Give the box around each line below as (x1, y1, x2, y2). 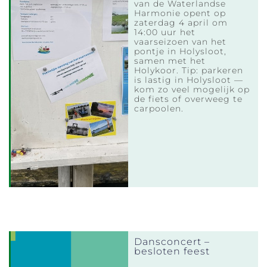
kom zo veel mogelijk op (134, 83, 250, 95)
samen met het (134, 55, 206, 66)
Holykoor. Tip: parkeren (134, 64, 244, 76)
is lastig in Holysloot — (134, 74, 244, 85)
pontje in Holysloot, (134, 45, 227, 57)
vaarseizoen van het (134, 36, 227, 47)
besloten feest (134, 246, 210, 257)
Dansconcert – (134, 236, 210, 248)
